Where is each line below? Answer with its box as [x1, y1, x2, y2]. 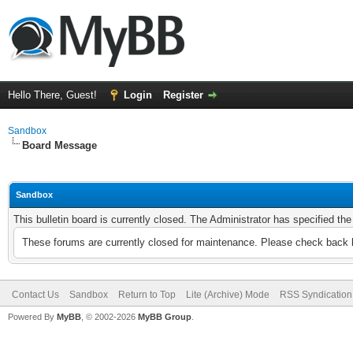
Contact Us [12, 289, 59, 300]
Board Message [22, 139, 97, 151]
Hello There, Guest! [8, 89, 100, 101]
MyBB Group [138, 312, 191, 321]
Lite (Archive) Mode [186, 289, 269, 300]
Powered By [8, 312, 57, 321]
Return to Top [118, 289, 176, 300]
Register [163, 89, 203, 101]
